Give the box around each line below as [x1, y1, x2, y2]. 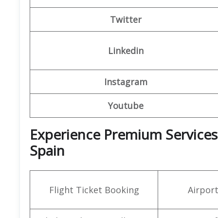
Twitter [110, 13, 142, 25]
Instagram [104, 75, 147, 88]
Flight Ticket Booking [49, 183, 139, 196]
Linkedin [108, 44, 144, 56]
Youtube [108, 99, 144, 111]
